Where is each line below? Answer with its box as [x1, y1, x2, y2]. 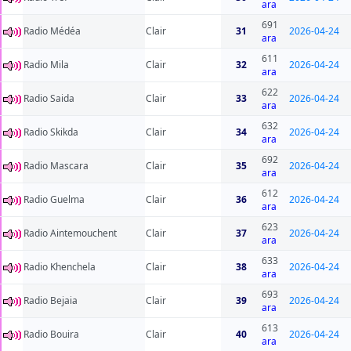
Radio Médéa [24, 24, 81, 38]
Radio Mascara [24, 159, 89, 173]
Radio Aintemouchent [24, 226, 117, 241]
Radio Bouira [24, 327, 79, 342]
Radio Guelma [24, 193, 85, 207]
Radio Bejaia [24, 294, 78, 308]
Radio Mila [24, 58, 69, 72]
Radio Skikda [24, 125, 78, 139]
